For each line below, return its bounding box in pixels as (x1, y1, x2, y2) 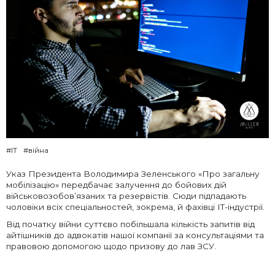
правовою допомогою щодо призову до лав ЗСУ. (6, 241, 219, 252)
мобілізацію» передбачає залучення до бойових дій (6, 180, 227, 190)
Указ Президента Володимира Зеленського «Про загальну (6, 169, 260, 179)
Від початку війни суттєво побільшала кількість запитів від (6, 219, 255, 230)
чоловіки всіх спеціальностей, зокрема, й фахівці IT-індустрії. (6, 202, 267, 212)
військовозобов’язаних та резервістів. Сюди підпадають (6, 191, 246, 201)
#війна (23, 145, 48, 155)
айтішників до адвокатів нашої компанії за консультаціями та (6, 230, 264, 241)
